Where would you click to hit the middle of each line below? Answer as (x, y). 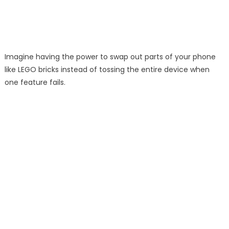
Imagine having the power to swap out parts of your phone (110, 57)
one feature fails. (35, 82)
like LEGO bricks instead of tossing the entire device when (107, 70)
